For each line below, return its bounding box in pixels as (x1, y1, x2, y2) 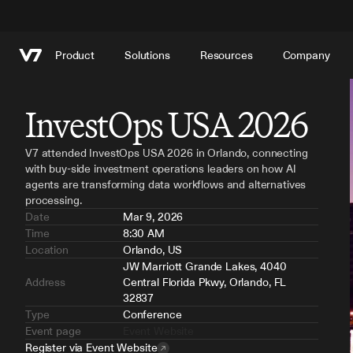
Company (282, 47, 330, 63)
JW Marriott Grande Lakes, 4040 (122, 258, 287, 274)
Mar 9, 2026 (122, 209, 184, 225)
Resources (199, 47, 253, 63)
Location (25, 242, 69, 258)
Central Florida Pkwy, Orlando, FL (122, 274, 287, 290)
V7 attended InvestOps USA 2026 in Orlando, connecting (25, 145, 308, 161)
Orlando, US (122, 242, 183, 258)
